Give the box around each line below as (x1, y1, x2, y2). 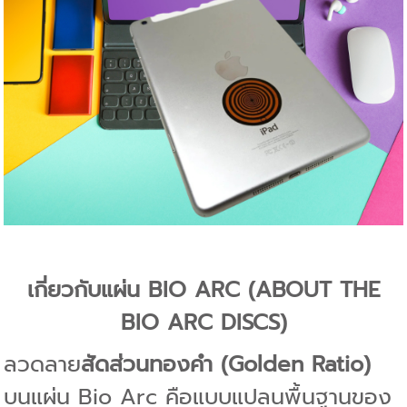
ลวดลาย (4, 347, 82, 381)
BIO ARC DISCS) (120, 305, 287, 339)
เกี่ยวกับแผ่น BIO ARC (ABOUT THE (26, 273, 381, 306)
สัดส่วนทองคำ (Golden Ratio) (81, 347, 372, 381)
